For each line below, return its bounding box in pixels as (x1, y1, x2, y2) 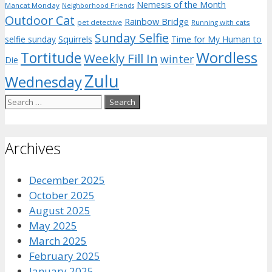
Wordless (196, 47, 257, 68)
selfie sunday (5, 33, 56, 46)
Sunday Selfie (95, 30, 169, 47)
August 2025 (29, 203, 90, 217)
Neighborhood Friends (62, 1, 134, 10)
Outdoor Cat (5, 12, 75, 29)
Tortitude (21, 49, 81, 68)
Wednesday (5, 72, 82, 92)
